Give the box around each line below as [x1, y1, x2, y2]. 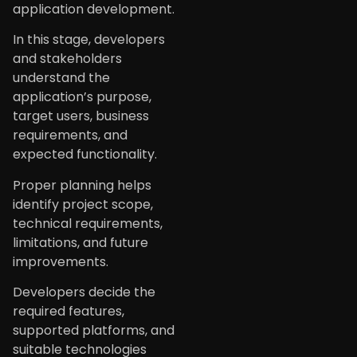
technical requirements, [13, 214, 163, 233]
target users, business [13, 107, 149, 126]
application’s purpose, [13, 88, 151, 107]
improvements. [13, 252, 108, 271]
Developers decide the [13, 283, 155, 302]
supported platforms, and [13, 321, 175, 340]
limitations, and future [13, 233, 148, 252]
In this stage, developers [13, 30, 165, 49]
